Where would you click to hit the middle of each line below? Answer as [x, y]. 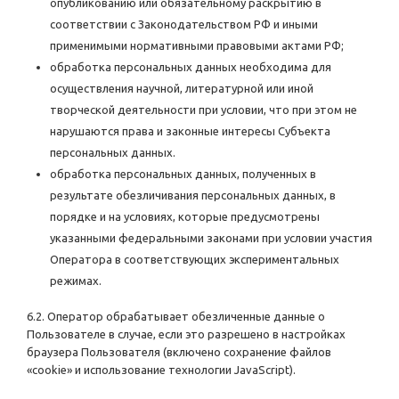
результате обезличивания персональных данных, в [193, 195]
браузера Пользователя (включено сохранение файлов [179, 352]
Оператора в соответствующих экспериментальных [195, 260]
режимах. [76, 281]
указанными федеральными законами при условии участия [211, 238]
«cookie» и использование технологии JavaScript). [161, 370]
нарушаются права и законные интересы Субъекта [190, 131]
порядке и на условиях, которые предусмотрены [185, 217]
